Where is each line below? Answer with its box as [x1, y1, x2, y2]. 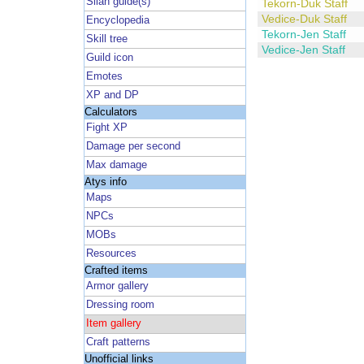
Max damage [86, 159, 148, 171]
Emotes [86, 70, 123, 82]
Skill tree [86, 32, 128, 45]
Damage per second [86, 141, 181, 153]
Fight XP [86, 122, 128, 134]
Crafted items [84, 264, 148, 276]
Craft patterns [86, 336, 151, 349]
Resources [86, 248, 137, 260]
